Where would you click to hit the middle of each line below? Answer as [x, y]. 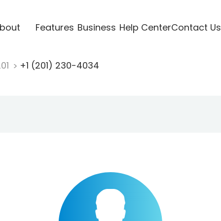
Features [55, 27]
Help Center [145, 27]
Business [96, 27]
